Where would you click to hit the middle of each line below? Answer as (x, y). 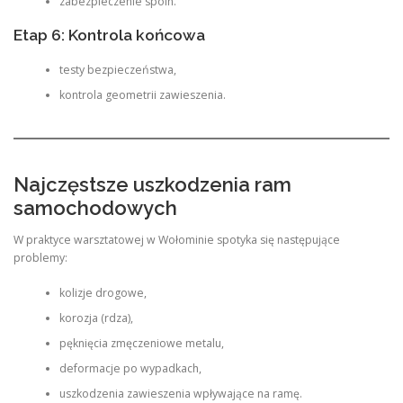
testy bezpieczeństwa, (117, 69)
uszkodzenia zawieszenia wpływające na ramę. (180, 393)
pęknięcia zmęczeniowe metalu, (141, 343)
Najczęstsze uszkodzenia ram (152, 185)
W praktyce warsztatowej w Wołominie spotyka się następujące (177, 240)
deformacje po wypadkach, (130, 368)
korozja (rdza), (96, 318)
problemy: (40, 258)
